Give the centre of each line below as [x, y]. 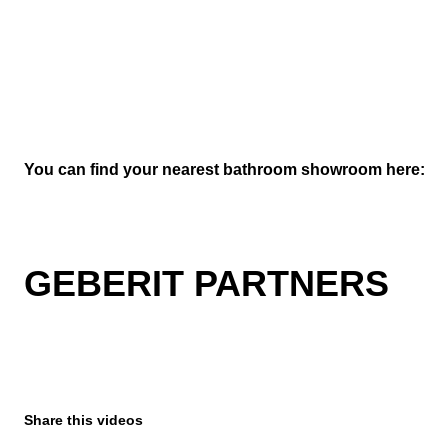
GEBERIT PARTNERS [206, 283]
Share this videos [83, 419]
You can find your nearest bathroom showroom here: [224, 169]
